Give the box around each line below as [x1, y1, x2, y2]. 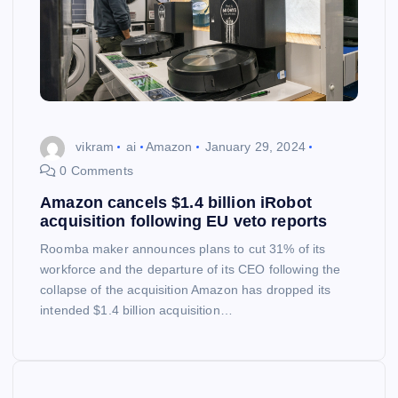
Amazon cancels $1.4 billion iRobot [40, 193, 312, 211]
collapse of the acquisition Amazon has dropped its [40, 282, 331, 297]
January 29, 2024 [204, 139, 306, 155]
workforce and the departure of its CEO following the [40, 261, 341, 276]
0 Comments [56, 163, 133, 178]
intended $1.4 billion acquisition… [40, 302, 233, 317]
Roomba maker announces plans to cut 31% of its [40, 241, 326, 256]
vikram [76, 139, 115, 155]
